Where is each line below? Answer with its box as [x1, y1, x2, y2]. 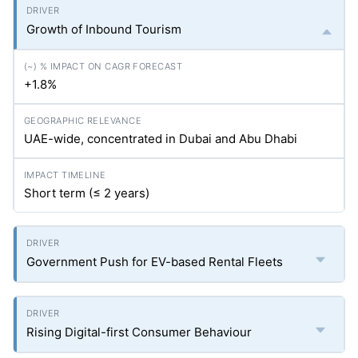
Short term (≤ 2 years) [24, 185, 149, 201]
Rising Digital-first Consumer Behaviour [26, 324, 252, 340]
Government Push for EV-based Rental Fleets [26, 254, 283, 269]
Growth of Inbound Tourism [26, 22, 181, 37]
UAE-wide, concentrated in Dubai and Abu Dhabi [24, 131, 297, 146]
